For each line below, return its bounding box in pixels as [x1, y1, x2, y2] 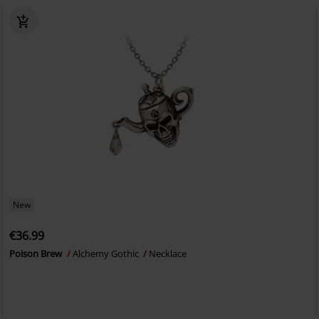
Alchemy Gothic [73, 247, 142, 260]
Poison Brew [9, 247, 65, 260]
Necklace [149, 247, 187, 260]
